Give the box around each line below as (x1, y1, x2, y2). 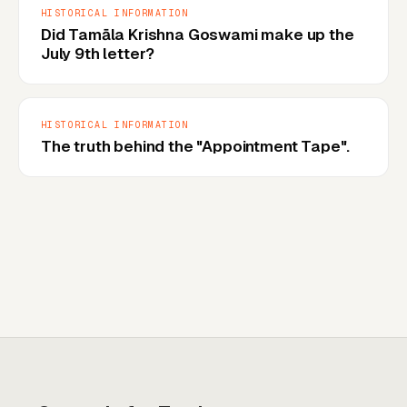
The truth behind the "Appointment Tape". (41, 135, 351, 156)
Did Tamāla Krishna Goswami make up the (41, 24, 354, 45)
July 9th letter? (41, 43, 155, 64)
